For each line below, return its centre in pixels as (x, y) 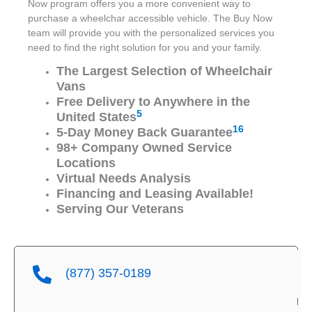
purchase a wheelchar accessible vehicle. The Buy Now (150, 18)
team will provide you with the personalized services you (151, 33)
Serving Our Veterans (120, 209)
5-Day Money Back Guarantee (145, 133)
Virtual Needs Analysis (124, 179)
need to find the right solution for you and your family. (145, 47)
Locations (86, 163)
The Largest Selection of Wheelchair (165, 71)
